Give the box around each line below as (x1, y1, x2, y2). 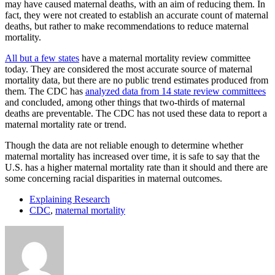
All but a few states (5, 52, 79, 63)
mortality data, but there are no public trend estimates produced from (5, 74, 268, 85)
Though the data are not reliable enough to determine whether (5, 139, 243, 150)
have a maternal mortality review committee (79, 52, 250, 63)
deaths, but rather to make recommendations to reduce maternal (5, 20, 249, 31)
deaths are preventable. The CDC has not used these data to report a (5, 107, 267, 118)
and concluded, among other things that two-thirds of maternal (5, 96, 245, 107)
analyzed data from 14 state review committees (85, 85, 266, 96)
